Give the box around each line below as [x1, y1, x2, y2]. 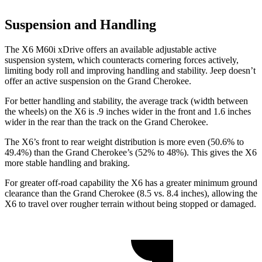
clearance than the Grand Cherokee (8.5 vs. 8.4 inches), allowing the [5, 188, 257, 199]
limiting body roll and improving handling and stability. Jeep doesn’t [5, 65, 256, 76]
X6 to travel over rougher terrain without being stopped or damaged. [5, 199, 256, 209]
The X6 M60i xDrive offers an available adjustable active [5, 44, 216, 55]
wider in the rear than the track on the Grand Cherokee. [5, 117, 208, 127]
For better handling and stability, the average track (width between [5, 96, 248, 106]
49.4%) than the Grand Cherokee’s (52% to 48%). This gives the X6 [5, 147, 257, 158]
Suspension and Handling [5, 17, 156, 33]
